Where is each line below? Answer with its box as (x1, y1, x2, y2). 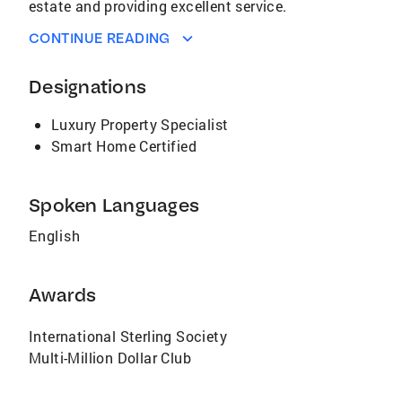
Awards (29, 284, 97, 306)
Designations (29, 75, 146, 98)
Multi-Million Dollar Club (29, 348, 191, 367)
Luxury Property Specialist (51, 115, 229, 134)
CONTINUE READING (29, 30, 170, 47)
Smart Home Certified (51, 136, 197, 155)
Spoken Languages (29, 194, 199, 216)
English (29, 226, 81, 245)
